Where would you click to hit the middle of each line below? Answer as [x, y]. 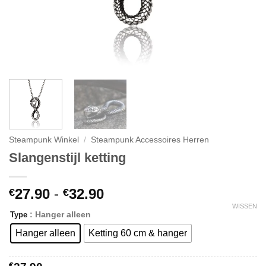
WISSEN [245, 206]
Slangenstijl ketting [67, 157]
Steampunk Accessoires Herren [150, 140]
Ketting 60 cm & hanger [138, 233]
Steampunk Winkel [44, 140]
